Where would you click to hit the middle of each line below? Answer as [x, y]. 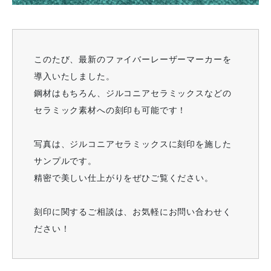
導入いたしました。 [74, 76]
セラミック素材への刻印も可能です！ [110, 110]
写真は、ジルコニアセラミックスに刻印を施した [133, 144]
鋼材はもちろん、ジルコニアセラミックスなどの [133, 93]
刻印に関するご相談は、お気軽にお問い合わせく [133, 212]
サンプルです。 [65, 161]
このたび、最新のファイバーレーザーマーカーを [133, 59]
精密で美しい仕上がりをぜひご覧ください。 [124, 178]
